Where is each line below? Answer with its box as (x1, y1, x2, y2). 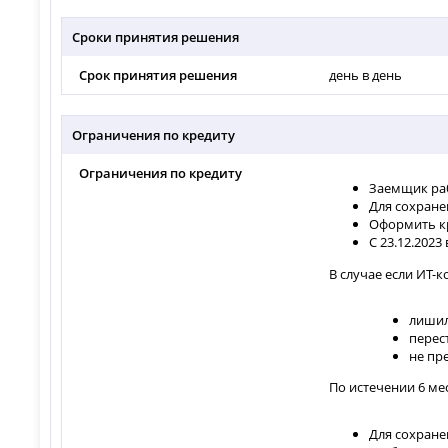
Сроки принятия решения (72, 28, 240, 47)
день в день (329, 66, 403, 85)
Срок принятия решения (79, 66, 238, 85)
